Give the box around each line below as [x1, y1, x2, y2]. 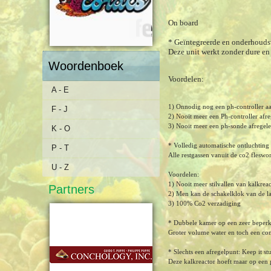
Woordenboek [48, 59, 124, 73]
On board [168, 18, 199, 27]
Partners [48, 183, 95, 196]
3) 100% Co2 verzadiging [168, 200, 241, 207]
